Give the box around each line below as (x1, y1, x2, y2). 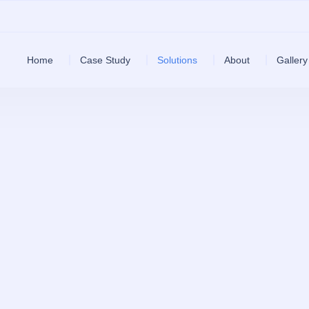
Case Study (80, 54, 130, 66)
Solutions (157, 54, 197, 66)
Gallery (277, 54, 308, 66)
